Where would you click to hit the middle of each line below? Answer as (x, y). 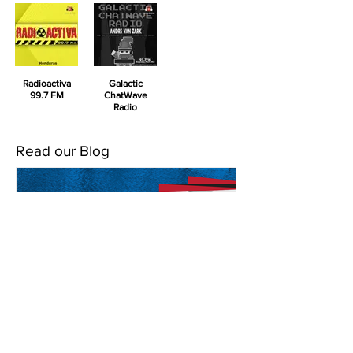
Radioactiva (46, 84)
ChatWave (125, 95)
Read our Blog (63, 151)
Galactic (125, 84)
